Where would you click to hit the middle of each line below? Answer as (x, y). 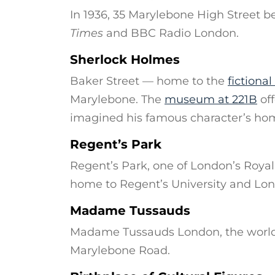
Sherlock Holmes (125, 60)
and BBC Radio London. (171, 33)
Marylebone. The (117, 99)
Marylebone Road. (120, 250)
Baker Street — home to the (149, 81)
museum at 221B (211, 99)
